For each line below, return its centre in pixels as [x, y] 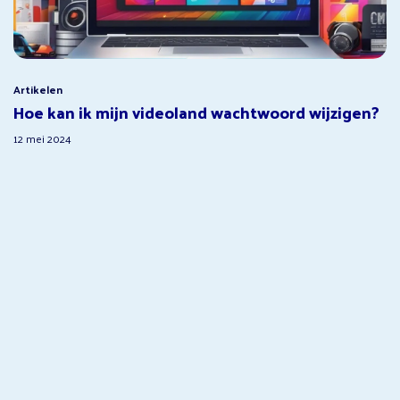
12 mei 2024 [42, 138]
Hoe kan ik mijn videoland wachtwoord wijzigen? [196, 112]
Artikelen [38, 89]
